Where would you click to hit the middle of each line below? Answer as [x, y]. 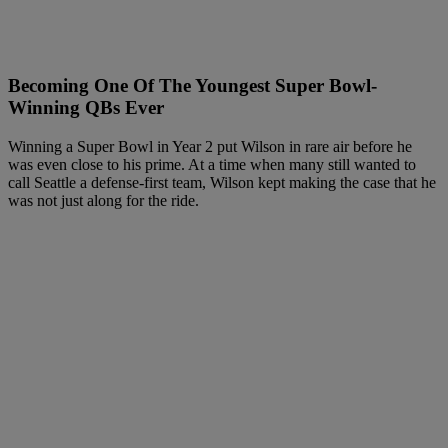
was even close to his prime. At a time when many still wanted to [212, 164]
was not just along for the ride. [103, 200]
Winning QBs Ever [86, 108]
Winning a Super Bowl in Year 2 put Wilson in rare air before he [210, 146]
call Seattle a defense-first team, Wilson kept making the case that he [222, 182]
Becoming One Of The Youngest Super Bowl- [192, 86]
